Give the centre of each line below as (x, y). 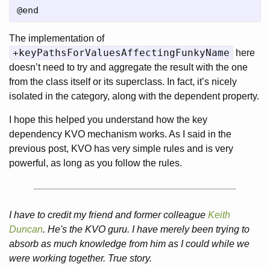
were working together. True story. (80, 258)
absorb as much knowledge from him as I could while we (129, 244)
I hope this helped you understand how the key (108, 120)
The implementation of (57, 38)
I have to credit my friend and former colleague (108, 215)
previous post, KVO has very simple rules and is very (121, 149)
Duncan (26, 229)
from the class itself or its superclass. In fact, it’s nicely (123, 82)
